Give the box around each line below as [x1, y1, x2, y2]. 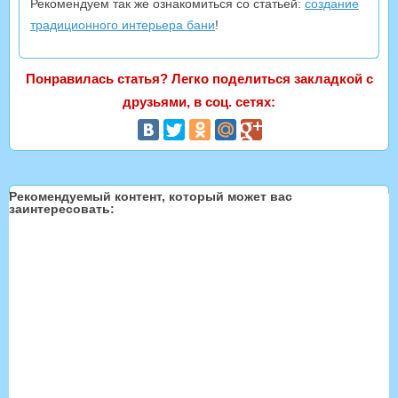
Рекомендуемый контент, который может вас [9, 188, 292, 203]
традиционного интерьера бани [30, 17, 215, 32]
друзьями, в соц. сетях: [123, 93, 275, 109]
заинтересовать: [9, 201, 115, 216]
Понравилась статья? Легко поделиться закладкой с [25, 70, 373, 86]
